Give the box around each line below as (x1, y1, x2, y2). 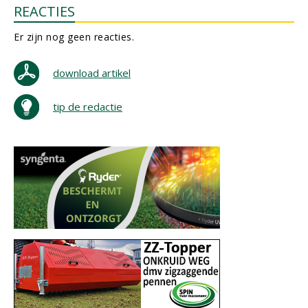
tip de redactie (53, 100, 122, 113)
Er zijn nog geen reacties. (14, 30, 134, 43)
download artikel (53, 66, 131, 80)
